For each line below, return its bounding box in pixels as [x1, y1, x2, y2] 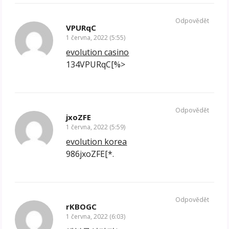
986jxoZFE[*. [66, 148, 114, 160]
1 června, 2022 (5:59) [66, 123, 126, 132]
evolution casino [66, 47, 129, 58]
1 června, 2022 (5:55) [66, 33, 126, 42]
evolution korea [66, 136, 127, 148]
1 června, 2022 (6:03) [66, 212, 126, 221]
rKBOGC [66, 201, 97, 212]
